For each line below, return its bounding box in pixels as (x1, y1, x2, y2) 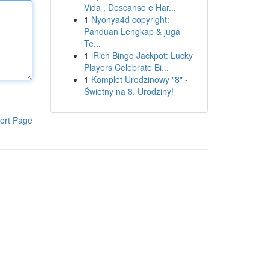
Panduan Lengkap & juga (83, 25, 180, 37)
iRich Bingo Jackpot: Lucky (91, 49, 193, 61)
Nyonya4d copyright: (91, 13, 169, 25)
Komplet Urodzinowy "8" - (91, 73, 188, 85)
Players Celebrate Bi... (83, 61, 169, 73)
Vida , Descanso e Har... (83, 1, 176, 13)
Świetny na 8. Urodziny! (83, 85, 174, 97)
